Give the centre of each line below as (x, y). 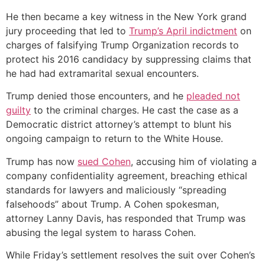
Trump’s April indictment (183, 30)
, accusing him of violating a (194, 161)
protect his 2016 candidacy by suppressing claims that (129, 59)
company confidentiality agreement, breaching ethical (127, 175)
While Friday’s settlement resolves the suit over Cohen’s (130, 255)
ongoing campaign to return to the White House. (114, 139)
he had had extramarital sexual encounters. (102, 73)
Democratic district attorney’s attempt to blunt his (119, 125)
